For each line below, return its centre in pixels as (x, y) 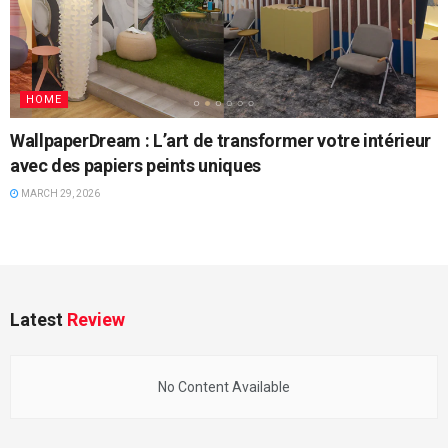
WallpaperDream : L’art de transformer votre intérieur (220, 141)
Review (96, 320)
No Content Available (224, 387)
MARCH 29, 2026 (59, 194)
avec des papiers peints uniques (135, 166)
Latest (38, 320)
